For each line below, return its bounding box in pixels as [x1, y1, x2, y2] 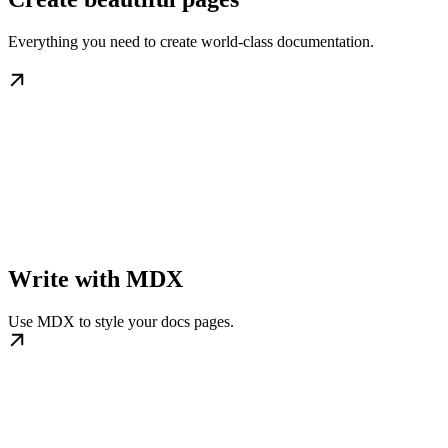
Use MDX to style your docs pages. [8, 313, 234, 331]
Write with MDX [8, 266, 183, 293]
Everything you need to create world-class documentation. [8, 32, 374, 50]
